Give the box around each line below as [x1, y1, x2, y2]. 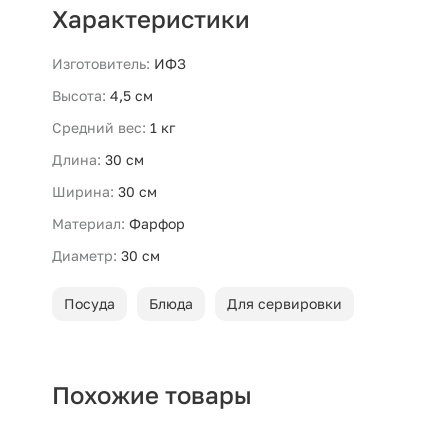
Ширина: [52, 183, 114, 201]
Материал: [52, 215, 125, 233]
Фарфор [129, 215, 185, 233]
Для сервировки [227, 295, 342, 313]
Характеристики [52, 4, 250, 34]
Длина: [52, 151, 101, 169]
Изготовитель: [52, 55, 150, 73]
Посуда [64, 295, 115, 313]
